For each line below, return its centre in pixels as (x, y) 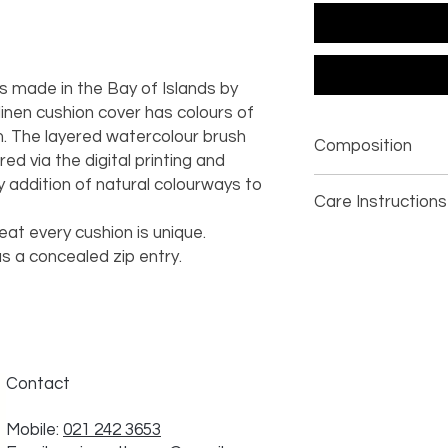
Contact (38, 384)
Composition (363, 146)
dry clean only (359, 240)
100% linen (349, 184)
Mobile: (34, 430)
